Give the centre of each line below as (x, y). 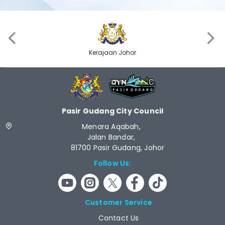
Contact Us (119, 218)
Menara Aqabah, (118, 127)
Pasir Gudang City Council (113, 111)
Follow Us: (113, 163)
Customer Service (119, 203)
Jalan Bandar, (118, 137)
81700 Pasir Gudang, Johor (118, 148)
